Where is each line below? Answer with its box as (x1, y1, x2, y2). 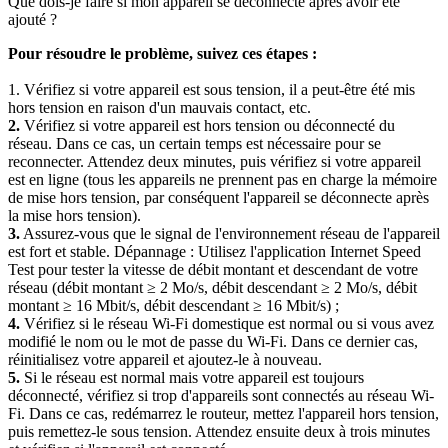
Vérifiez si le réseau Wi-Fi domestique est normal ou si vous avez (24, 315, 434, 333)
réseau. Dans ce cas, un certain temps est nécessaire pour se (8, 135, 381, 153)
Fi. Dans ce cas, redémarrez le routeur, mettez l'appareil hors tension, (8, 405, 439, 423)
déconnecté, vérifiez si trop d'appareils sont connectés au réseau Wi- (8, 387, 434, 405)
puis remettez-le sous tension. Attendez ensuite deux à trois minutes (8, 423, 430, 441)
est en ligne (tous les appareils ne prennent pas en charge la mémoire (8, 171, 437, 189)
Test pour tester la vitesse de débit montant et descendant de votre (8, 261, 418, 279)
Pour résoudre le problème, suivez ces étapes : (8, 45, 317, 63)
